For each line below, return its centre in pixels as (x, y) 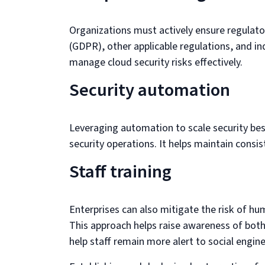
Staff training (120, 172)
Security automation (150, 90)
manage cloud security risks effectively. (156, 62)
